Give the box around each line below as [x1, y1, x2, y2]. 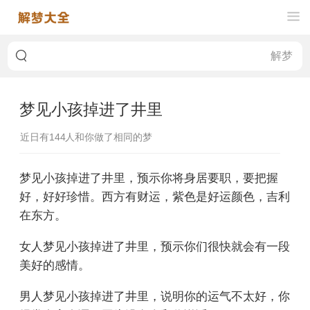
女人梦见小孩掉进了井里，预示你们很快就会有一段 [19, 237, 290, 254]
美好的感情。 [19, 255, 90, 273]
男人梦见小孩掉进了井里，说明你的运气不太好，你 [19, 286, 290, 304]
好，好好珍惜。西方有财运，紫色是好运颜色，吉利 [19, 187, 290, 204]
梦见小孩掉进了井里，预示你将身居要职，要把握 [19, 168, 278, 185]
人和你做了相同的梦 [65, 131, 152, 143]
